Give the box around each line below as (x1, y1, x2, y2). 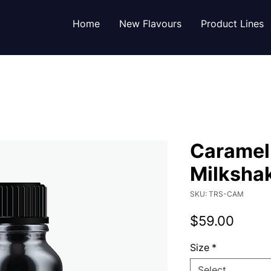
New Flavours (119, 18, 182, 30)
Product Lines (201, 18, 264, 30)
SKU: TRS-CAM (190, 189, 244, 198)
